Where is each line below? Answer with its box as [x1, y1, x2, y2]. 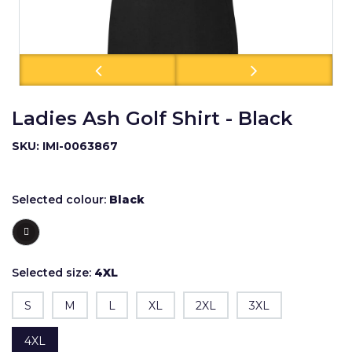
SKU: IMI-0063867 [12, 139, 118, 153]
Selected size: [12, 266, 94, 280]
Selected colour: [12, 192, 109, 207]
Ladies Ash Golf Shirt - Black [12, 107, 292, 130]
